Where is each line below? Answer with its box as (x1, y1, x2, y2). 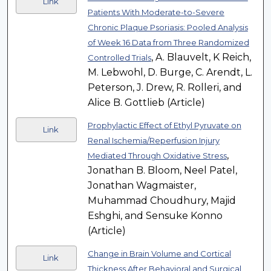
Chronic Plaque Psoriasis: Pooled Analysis (87, 22, 248, 33)
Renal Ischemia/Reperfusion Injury (87, 135, 220, 146)
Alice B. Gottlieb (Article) (87, 97, 205, 109)
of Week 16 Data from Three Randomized (87, 38, 249, 48)
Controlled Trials (87, 53, 151, 63)
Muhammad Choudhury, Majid (87, 195, 236, 207)
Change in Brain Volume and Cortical (87, 249, 231, 259)
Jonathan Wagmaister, (87, 180, 196, 192)
